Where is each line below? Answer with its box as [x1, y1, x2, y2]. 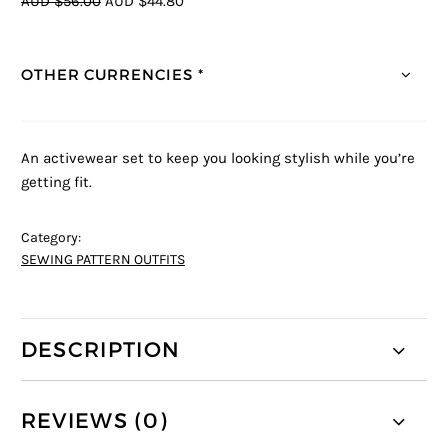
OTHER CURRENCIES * [20, 64, 204, 84]
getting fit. [20, 174, 92, 192]
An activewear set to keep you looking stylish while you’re [20, 150, 415, 168]
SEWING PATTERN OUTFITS [20, 252, 185, 269]
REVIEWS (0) [20, 407, 168, 434]
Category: [20, 230, 81, 247]
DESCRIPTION [20, 336, 181, 363]
